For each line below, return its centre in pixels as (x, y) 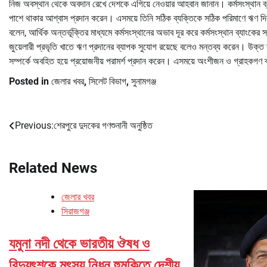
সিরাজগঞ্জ (75, 212)
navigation (42, 150)
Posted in (30, 81)
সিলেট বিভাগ (108, 81)
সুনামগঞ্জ (144, 81)
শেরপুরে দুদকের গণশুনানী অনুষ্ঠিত (103, 125)
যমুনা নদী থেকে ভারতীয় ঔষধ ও (79, 244)
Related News (53, 168)
